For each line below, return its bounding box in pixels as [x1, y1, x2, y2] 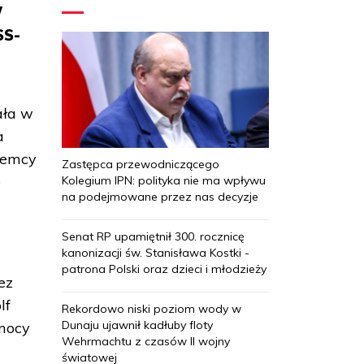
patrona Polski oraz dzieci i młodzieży [62, 261, 266, 276]
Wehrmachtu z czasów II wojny [62, 333, 230, 349]
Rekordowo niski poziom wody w [62, 301, 241, 316]
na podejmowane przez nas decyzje [62, 188, 258, 204]
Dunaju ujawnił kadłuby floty [62, 317, 213, 332]
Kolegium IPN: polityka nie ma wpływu [62, 172, 266, 188]
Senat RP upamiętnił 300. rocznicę [62, 228, 245, 244]
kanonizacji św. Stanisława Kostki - [62, 245, 249, 260]
